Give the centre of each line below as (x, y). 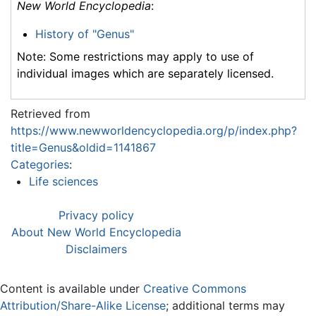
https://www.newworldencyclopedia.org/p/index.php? (154, 131)
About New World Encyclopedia (96, 232)
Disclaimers (96, 249)
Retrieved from (50, 114)
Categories (40, 165)
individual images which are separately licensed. (145, 74)
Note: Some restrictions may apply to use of (135, 57)
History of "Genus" (84, 34)
